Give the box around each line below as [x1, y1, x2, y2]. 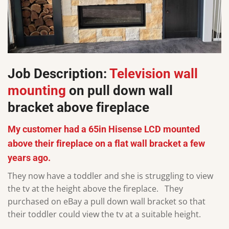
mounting [8, 82, 66, 98]
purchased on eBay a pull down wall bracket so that [8, 196, 205, 208]
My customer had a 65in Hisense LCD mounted [8, 124, 200, 135]
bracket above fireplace [8, 99, 149, 115]
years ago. [8, 153, 51, 164]
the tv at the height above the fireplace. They [8, 183, 183, 195]
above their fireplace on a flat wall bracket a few [8, 139, 205, 149]
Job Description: [8, 65, 109, 81]
